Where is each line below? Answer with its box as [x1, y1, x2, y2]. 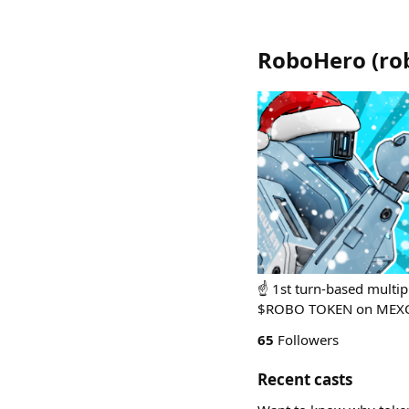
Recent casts [257, 369, 352, 390]
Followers [274, 330, 339, 349]
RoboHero [257, 45, 366, 75]
